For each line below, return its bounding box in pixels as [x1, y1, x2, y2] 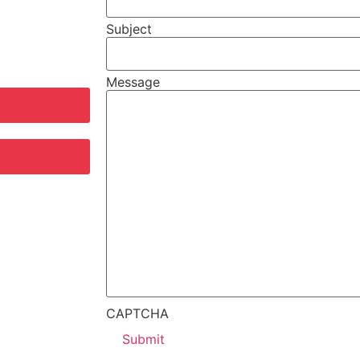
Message [106, 73, 160, 90]
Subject [106, 20, 152, 37]
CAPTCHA [106, 305, 169, 321]
